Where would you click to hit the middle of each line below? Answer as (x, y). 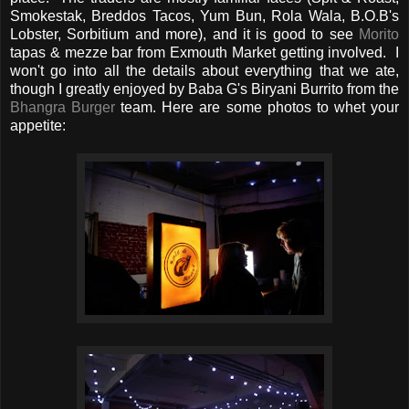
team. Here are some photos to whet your (257, 108)
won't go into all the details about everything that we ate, (204, 71)
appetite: (40, 126)
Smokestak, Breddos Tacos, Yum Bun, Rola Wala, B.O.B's (204, 16)
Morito (379, 35)
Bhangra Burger (63, 108)
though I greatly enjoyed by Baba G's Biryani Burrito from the (204, 89)
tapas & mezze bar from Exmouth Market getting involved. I (204, 53)
